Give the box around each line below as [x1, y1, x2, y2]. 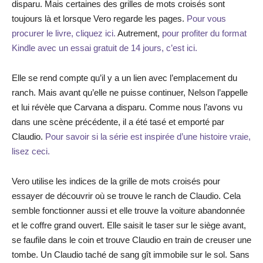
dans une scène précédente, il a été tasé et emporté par [12, 117, 224, 127]
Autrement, [116, 28, 162, 38]
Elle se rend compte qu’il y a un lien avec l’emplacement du [12, 73, 237, 83]
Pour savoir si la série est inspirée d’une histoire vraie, [45, 131, 251, 141]
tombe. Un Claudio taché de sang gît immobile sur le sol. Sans [12, 249, 249, 259]
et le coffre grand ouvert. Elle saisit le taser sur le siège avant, [12, 220, 246, 230]
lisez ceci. [12, 146, 50, 156]
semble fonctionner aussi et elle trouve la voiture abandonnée [12, 205, 245, 215]
